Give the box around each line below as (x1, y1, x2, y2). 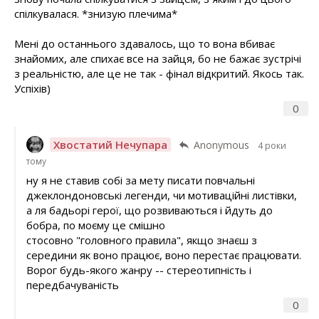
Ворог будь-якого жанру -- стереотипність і (26, 263, 251, 278)
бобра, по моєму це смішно (26, 218, 165, 233)
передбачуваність (26, 278, 119, 293)
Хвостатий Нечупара (53, 137, 167, 152)
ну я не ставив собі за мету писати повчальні (26, 173, 255, 188)
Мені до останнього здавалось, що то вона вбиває (14, 36, 275, 51)
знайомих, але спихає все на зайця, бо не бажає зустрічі (14, 51, 301, 66)
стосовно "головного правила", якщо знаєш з (26, 233, 257, 248)
